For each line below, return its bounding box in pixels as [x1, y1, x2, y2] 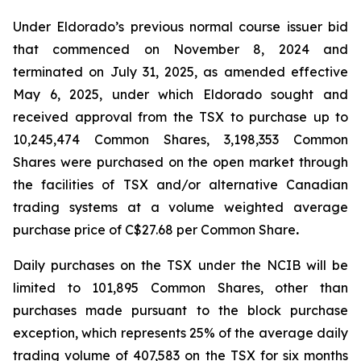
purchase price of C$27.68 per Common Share [13, 222, 296, 238]
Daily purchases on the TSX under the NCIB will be [13, 257, 348, 273]
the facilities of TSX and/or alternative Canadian [13, 176, 348, 193]
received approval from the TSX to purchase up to [13, 109, 348, 125]
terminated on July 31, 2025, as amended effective [13, 64, 348, 80]
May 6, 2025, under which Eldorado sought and [13, 86, 348, 102]
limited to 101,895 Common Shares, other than [13, 280, 348, 296]
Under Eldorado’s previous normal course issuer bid [13, 19, 348, 35]
